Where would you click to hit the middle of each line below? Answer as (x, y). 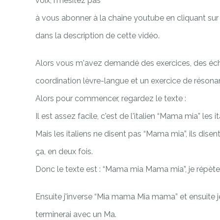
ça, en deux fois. (64, 151)
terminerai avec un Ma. (76, 214)
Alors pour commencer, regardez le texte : (111, 98)
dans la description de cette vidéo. (97, 35)
